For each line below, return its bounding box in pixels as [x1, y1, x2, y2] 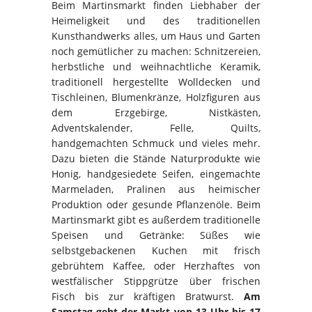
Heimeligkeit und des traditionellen [52, 14, 260, 28]
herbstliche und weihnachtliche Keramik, [52, 60, 260, 74]
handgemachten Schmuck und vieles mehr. [52, 136, 260, 150]
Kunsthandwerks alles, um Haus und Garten [52, 29, 260, 43]
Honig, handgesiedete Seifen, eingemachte [52, 167, 260, 181]
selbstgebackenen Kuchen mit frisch [52, 244, 260, 258]
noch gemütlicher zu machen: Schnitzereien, [52, 45, 260, 58]
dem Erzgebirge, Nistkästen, [52, 106, 260, 120]
